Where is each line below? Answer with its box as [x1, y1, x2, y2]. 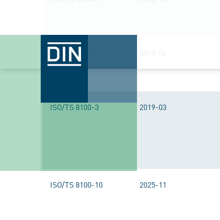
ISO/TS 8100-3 [50, 101, 99, 112]
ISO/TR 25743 [50, 47, 96, 58]
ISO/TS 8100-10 [50, 179, 103, 190]
